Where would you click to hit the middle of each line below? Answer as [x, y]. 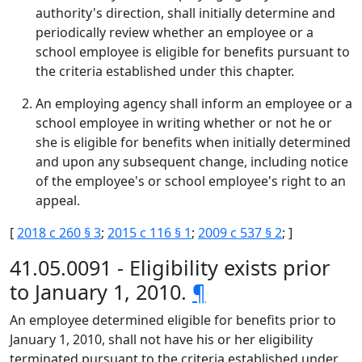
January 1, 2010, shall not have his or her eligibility [161, 339]
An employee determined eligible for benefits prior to [173, 320]
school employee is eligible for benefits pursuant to [193, 52]
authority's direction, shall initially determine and [185, 13]
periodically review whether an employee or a [175, 32]
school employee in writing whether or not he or [184, 123]
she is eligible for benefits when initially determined [193, 142]
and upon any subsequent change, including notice [192, 162]
